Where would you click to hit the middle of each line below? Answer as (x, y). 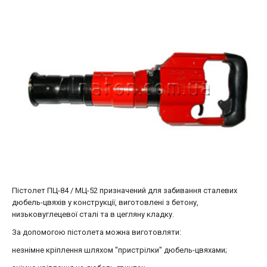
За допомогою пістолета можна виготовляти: (97, 232)
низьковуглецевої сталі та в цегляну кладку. (93, 214)
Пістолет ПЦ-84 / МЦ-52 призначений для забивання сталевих (125, 190)
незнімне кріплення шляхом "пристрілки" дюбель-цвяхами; (119, 250)
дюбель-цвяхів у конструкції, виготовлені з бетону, (105, 202)
